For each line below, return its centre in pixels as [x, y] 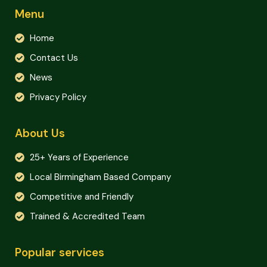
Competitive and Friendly [82, 197]
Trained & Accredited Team [87, 217]
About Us [40, 133]
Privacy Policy [58, 97]
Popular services [60, 253]
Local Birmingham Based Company [100, 177]
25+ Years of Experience [79, 158]
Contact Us [54, 58]
